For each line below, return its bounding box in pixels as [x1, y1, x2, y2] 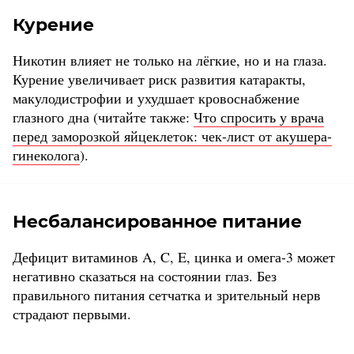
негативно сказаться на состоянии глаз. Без [13, 266, 277, 286]
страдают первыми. [13, 304, 131, 324]
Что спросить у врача [194, 107, 324, 127]
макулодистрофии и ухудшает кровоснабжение [13, 88, 299, 108]
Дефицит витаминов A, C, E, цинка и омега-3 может [13, 247, 335, 267]
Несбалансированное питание [13, 211, 302, 233]
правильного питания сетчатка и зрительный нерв [13, 285, 321, 305]
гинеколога [13, 145, 80, 165]
